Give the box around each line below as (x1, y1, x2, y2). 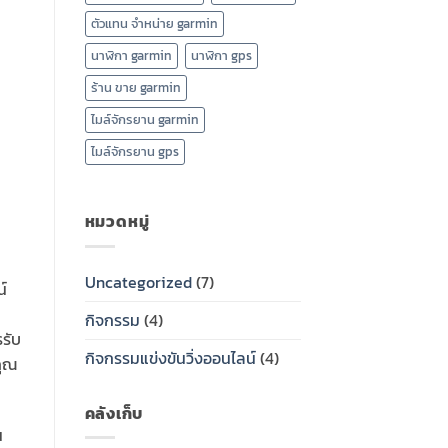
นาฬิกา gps (190, 45, 252, 65)
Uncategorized (84, 269, 192, 294)
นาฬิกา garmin (90, 45, 172, 65)
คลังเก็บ (84, 400, 144, 425)
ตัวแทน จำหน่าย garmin (90, 13, 218, 33)
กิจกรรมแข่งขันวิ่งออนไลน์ (84, 345, 256, 370)
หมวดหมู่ (84, 208, 150, 233)
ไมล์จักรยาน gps (90, 141, 179, 161)
